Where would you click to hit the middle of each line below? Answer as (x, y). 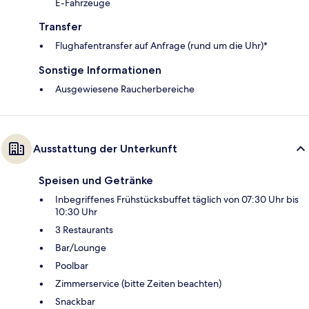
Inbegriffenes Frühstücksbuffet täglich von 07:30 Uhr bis (177, 199)
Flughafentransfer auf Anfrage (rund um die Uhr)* (161, 45)
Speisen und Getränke (96, 180)
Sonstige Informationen (100, 70)
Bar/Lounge (81, 247)
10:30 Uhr (76, 211)
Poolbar (72, 265)
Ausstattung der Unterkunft (105, 148)
